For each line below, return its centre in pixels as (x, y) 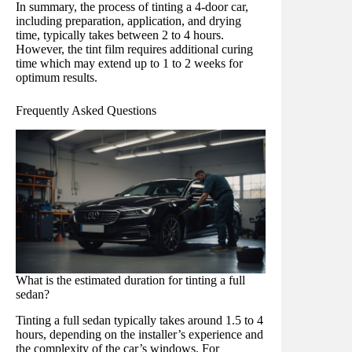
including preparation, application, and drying (128, 21)
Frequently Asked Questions (86, 111)
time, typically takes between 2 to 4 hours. (120, 35)
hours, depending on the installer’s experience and (139, 335)
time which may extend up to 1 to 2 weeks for (129, 64)
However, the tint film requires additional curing (134, 49)
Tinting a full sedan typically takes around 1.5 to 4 (139, 321)
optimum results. (57, 78)
